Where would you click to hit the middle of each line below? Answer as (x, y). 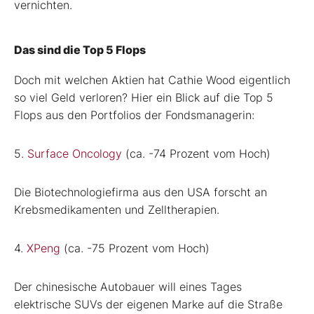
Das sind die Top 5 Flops (80, 49)
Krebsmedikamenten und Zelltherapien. (117, 209)
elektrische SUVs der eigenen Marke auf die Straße (148, 304)
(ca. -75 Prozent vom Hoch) (135, 248)
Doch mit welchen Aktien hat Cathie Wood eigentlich (152, 80)
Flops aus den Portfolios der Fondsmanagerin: (134, 115)
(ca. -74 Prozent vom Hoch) (196, 153)
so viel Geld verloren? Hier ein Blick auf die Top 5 (144, 97)
